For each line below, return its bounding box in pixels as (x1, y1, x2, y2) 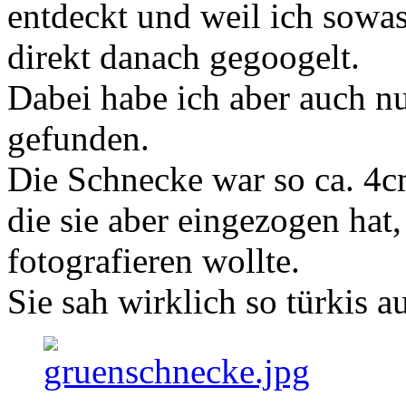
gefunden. (7, 119, 150, 159)
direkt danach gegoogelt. (7, 37, 360, 77)
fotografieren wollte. (7, 241, 300, 281)
